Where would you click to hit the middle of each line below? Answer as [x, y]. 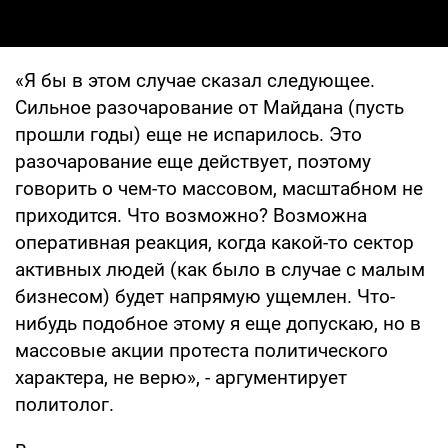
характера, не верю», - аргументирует [181, 377]
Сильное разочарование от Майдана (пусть [209, 107]
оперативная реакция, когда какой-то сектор [214, 242]
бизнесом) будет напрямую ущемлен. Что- [205, 296]
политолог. [64, 404]
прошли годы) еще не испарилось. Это [188, 134]
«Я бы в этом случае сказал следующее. [195, 80]
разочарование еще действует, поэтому [193, 161]
